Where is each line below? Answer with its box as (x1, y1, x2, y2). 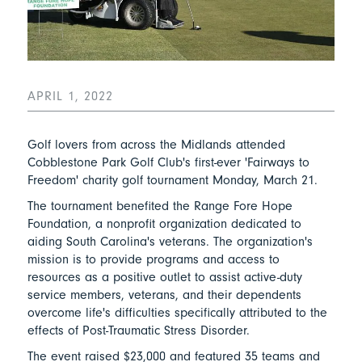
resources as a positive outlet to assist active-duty (27, 270, 302, 285)
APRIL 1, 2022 (27, 89, 113, 104)
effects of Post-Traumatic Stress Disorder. (27, 323, 250, 339)
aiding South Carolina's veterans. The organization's (27, 234, 313, 250)
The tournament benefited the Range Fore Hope (27, 199, 293, 214)
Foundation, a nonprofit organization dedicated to (27, 217, 301, 232)
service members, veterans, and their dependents (27, 288, 301, 303)
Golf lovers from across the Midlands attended (27, 137, 285, 153)
